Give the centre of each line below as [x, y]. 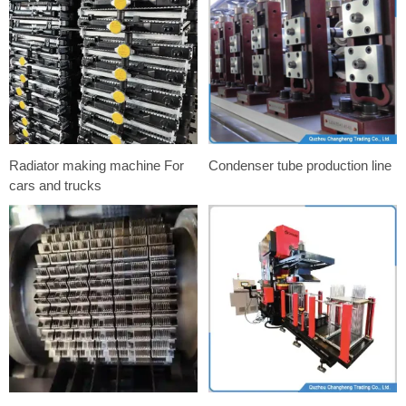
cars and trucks [55, 185]
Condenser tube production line [300, 165]
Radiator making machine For [97, 165]
